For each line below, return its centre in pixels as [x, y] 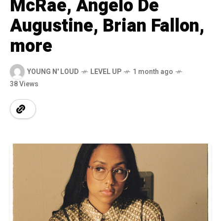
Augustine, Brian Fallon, [107, 26]
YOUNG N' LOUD [53, 72]
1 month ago [153, 72]
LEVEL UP [106, 72]
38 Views [24, 84]
